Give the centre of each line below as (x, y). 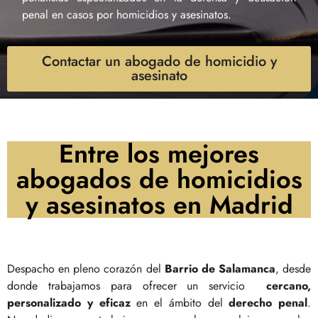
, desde (293, 269)
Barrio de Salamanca (220, 269)
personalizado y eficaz (69, 303)
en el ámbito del (180, 303)
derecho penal (268, 303)
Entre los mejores (159, 154)
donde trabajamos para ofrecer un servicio (137, 286)
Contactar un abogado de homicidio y (159, 62)
